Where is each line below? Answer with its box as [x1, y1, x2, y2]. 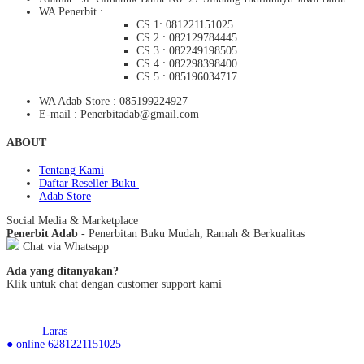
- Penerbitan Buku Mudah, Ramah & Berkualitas [78, 227, 305, 240]
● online [6, 338, 45, 351]
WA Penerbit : [39, 6, 103, 19]
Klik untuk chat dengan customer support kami [6, 278, 222, 291]
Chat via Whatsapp [19, 240, 109, 253]
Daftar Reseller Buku [39, 177, 139, 190]
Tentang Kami [39, 164, 104, 177]
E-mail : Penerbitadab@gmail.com [39, 108, 199, 121]
